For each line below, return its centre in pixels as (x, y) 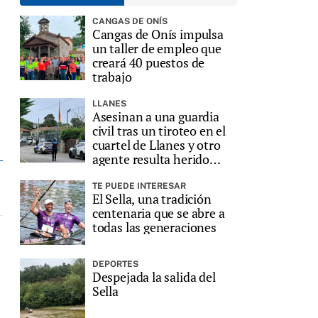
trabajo (112, 76)
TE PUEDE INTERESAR (139, 186)
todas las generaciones (154, 227)
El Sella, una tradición (152, 198)
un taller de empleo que (157, 48)
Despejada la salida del (154, 276)
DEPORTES (115, 264)
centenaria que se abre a (158, 213)
